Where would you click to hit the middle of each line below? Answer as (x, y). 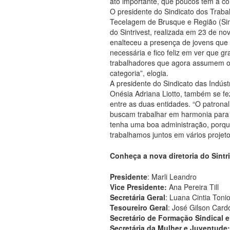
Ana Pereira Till (193, 187)
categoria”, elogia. (139, 73)
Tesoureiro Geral (139, 207)
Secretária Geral (138, 197)
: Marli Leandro (172, 176)
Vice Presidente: (138, 187)
